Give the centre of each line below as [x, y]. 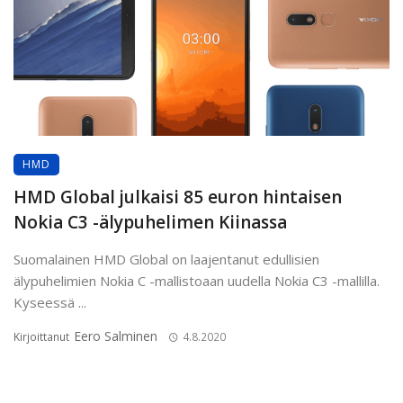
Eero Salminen [116, 336]
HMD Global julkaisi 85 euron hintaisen [178, 197]
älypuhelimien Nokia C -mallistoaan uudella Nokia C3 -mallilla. [197, 281]
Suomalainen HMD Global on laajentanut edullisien [166, 260]
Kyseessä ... [50, 303]
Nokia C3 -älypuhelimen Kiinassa [150, 223]
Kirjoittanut [43, 337]
